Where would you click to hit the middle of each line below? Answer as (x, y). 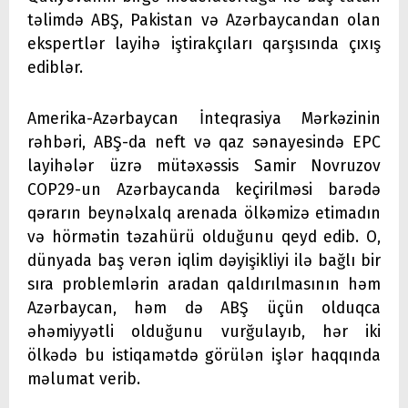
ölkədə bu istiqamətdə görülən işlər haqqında (204, 355)
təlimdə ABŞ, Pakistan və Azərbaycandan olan (204, 20)
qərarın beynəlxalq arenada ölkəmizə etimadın (204, 213)
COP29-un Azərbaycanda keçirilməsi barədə (204, 189)
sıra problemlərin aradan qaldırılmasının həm (204, 284)
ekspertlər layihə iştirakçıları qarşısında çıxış (204, 44)
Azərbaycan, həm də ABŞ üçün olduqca (204, 308)
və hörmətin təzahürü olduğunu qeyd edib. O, (204, 237)
